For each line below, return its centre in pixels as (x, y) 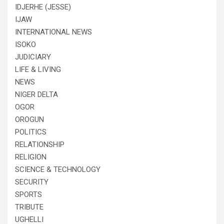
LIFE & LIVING (38, 69)
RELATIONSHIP (40, 144)
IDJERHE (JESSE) (43, 7)
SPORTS (28, 194)
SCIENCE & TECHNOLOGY (58, 169)
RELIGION (31, 157)
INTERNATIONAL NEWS (53, 32)
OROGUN (29, 119)
